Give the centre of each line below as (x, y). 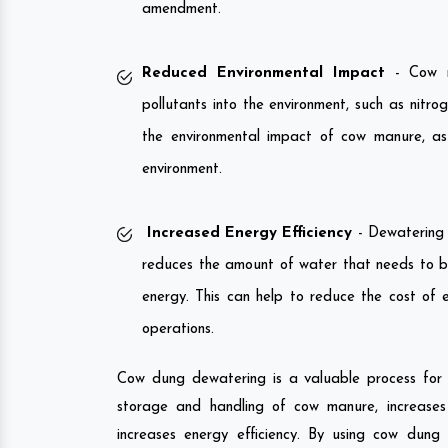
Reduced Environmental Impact (263, 73)
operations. (178, 329)
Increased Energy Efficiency (247, 233)
